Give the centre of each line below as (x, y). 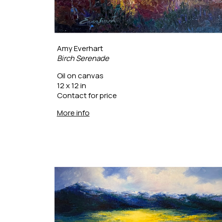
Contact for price (87, 95)
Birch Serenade (83, 58)
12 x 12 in (71, 85)
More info (73, 112)
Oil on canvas (80, 75)
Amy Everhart (80, 48)
